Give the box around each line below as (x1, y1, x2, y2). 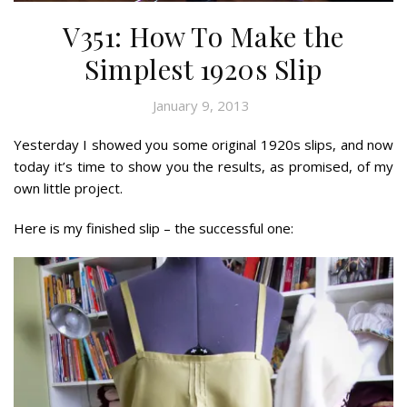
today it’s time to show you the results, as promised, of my (14, 156, 393, 175)
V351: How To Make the (63, 17, 344, 55)
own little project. (14, 178, 123, 197)
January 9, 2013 (153, 95, 250, 114)
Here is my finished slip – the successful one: (14, 218, 293, 237)
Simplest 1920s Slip (84, 50, 323, 87)
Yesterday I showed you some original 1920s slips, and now (14, 134, 393, 154)
